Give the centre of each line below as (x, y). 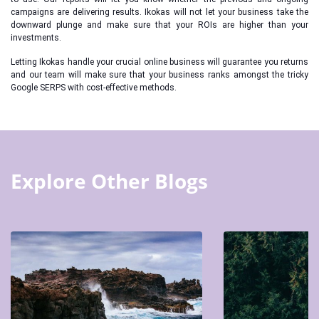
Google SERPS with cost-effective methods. (94, 88)
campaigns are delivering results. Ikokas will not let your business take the (159, 12)
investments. (36, 38)
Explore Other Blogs (109, 181)
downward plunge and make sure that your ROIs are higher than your (159, 25)
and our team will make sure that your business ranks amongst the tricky (159, 75)
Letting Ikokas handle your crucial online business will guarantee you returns (159, 62)
